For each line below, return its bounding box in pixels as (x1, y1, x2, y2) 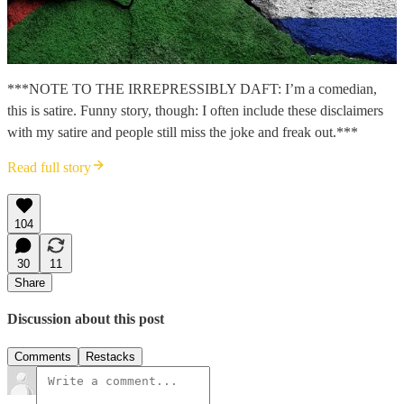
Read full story (7, 160, 91, 176)
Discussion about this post (7, 311, 164, 327)
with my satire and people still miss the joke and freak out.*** (7, 124, 358, 141)
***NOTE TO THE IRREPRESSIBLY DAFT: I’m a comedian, (7, 81, 377, 97)
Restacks (86, 349, 135, 363)
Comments (14, 349, 71, 363)
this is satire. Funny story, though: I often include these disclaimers (7, 103, 383, 119)
